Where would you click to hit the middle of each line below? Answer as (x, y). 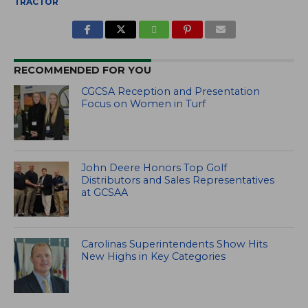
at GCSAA (105, 192)
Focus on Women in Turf (144, 103)
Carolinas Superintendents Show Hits (175, 244)
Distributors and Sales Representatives (178, 180)
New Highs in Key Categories (154, 256)
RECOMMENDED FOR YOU (82, 70)
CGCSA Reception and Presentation (171, 91)
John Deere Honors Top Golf (154, 167)
